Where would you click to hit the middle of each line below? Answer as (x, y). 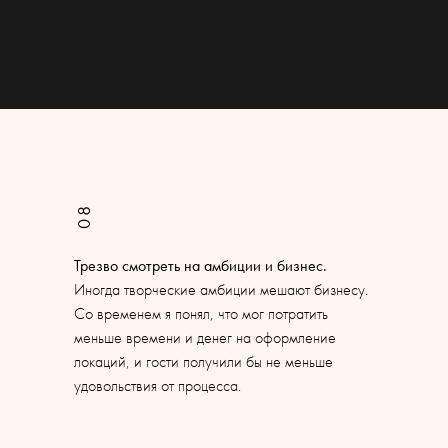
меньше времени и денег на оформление (205, 337)
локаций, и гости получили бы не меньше (203, 361)
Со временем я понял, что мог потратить (201, 313)
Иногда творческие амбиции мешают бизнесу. (221, 289)
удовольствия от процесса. (157, 385)
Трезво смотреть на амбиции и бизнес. (200, 265)
